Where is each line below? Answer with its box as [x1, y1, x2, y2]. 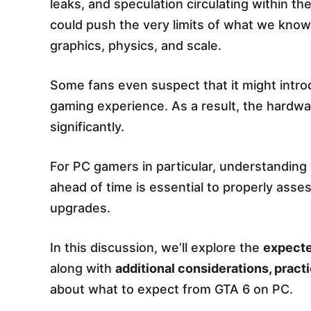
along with [50, 260, 115, 276]
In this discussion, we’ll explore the [50, 239, 263, 255]
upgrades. [50, 200, 110, 215]
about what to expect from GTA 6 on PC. [50, 281, 293, 296]
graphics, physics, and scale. [50, 37, 221, 53]
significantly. [50, 119, 124, 134]
